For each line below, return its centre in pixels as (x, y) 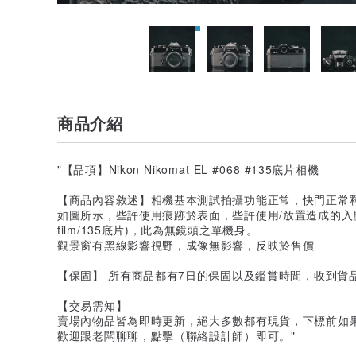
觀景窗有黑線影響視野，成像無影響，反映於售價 (186, 244)
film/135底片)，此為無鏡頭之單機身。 (158, 229)
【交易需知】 (93, 305)
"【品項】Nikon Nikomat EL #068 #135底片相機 (188, 169)
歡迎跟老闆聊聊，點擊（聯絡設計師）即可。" (176, 335)
